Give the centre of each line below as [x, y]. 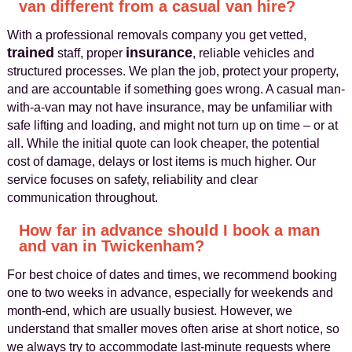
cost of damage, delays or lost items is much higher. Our [161, 161]
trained [30, 53]
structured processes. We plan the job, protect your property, [172, 71]
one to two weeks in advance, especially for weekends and [170, 293]
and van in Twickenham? [111, 246]
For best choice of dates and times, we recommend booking [172, 275]
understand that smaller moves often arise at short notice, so [173, 329]
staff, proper [90, 53]
